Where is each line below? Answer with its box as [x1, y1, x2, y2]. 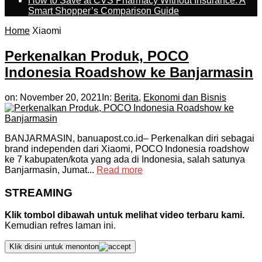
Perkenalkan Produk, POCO [5, 47, 189, 64]
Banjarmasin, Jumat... [5, 164, 96, 175]
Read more [96, 164, 143, 175]
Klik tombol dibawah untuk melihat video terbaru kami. [5, 210, 244, 220]
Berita [114, 92, 139, 102]
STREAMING [5, 186, 73, 199]
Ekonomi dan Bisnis [143, 92, 226, 102]
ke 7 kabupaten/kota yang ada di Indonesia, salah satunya [5, 154, 245, 164]
